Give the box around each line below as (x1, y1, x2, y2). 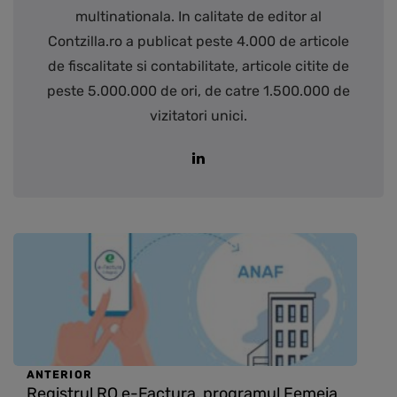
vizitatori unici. (150, 107, 247, 125)
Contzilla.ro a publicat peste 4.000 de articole (48, 33, 349, 51)
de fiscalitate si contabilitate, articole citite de (48, 58, 349, 75)
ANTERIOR (27, 369, 92, 382)
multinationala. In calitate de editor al (75, 8, 322, 26)
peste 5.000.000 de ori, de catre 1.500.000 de (47, 82, 350, 100)
